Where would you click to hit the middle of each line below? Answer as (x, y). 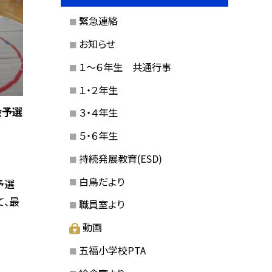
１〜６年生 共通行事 (125, 66)
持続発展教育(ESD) (120, 158)
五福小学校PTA (112, 250)
